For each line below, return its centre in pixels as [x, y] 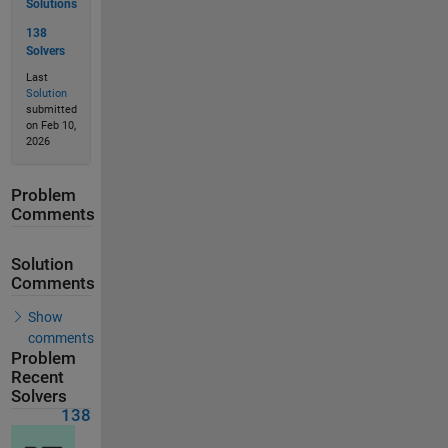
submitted [51, 110]
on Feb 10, [50, 126]
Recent [37, 377]
